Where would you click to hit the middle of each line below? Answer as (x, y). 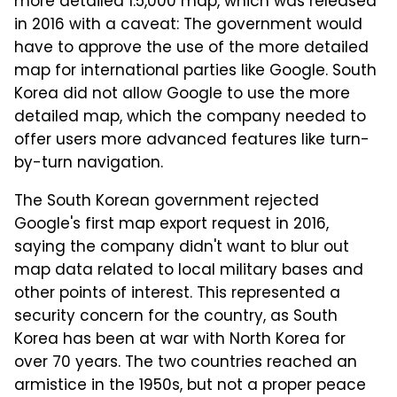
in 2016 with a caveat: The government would (188, 26)
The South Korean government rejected (167, 202)
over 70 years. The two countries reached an (186, 364)
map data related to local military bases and (189, 272)
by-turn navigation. (89, 164)
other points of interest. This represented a (177, 295)
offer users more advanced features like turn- (192, 141)
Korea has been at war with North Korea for (180, 341)
